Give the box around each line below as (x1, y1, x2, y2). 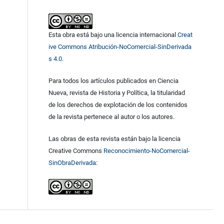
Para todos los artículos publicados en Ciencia (48, 77, 178, 85)
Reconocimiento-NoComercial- (103, 147, 190, 155)
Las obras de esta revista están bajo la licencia (48, 135, 180, 143)
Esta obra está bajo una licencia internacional (48, 31, 177, 39)
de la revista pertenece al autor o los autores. (48, 113, 174, 121)
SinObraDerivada (48, 159, 96, 167)
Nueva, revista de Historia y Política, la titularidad (48, 89, 185, 97)
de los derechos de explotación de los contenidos (48, 101, 187, 109)
